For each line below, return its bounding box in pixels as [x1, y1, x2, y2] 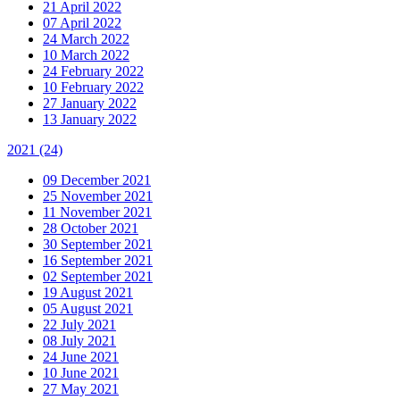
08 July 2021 [43, 332, 116, 348]
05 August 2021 [43, 300, 133, 316]
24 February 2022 [43, 62, 144, 79]
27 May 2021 [43, 380, 119, 396]
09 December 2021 [43, 171, 151, 187]
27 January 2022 [43, 95, 137, 111]
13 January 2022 [43, 111, 137, 127]
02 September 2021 [43, 268, 153, 284]
